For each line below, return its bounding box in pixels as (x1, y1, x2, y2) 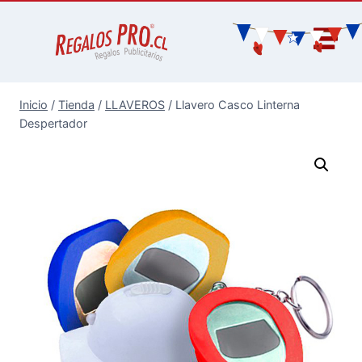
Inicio (19, 98, 48, 112)
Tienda (58, 98, 95, 112)
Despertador (19, 116, 87, 131)
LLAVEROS (105, 98, 165, 112)
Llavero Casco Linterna (175, 98, 300, 112)
